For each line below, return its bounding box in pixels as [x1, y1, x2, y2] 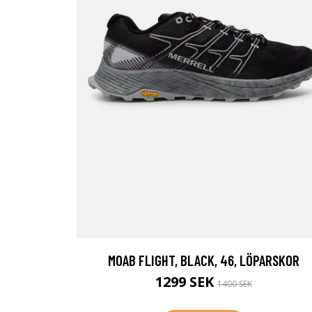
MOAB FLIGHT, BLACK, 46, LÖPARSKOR [107, 251, 299, 270]
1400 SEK [217, 278, 252, 290]
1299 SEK [155, 272, 217, 292]
